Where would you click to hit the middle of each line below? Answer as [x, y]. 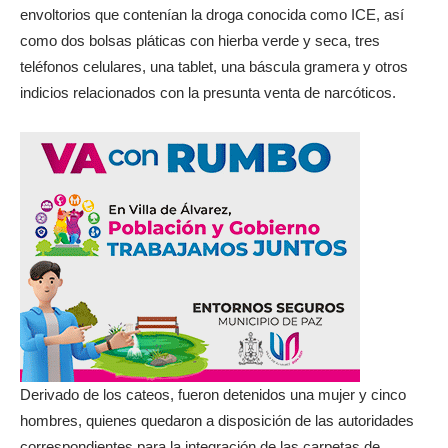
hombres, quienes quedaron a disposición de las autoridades [217, 420]
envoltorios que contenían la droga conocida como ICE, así [212, 14]
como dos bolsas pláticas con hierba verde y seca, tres [200, 40]
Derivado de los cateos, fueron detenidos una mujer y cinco [213, 394]
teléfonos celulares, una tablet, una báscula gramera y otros [214, 66]
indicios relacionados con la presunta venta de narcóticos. [208, 92]
